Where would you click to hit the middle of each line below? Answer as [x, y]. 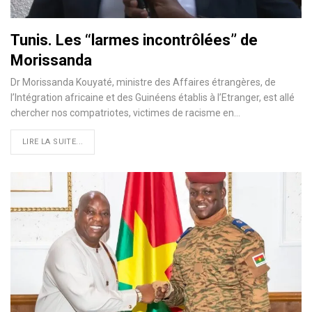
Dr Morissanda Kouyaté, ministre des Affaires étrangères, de [143, 82]
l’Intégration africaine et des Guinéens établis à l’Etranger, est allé [153, 97]
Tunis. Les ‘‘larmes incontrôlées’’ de [134, 40]
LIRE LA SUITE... [53, 141]
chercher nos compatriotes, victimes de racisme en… [125, 112]
